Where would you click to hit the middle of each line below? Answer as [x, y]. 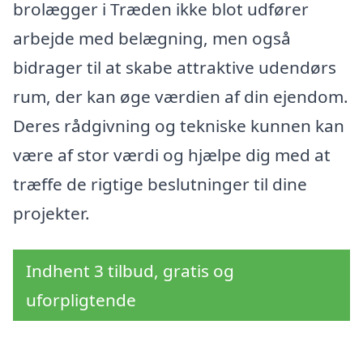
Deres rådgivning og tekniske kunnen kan [179, 125]
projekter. [51, 213]
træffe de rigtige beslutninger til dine [160, 184]
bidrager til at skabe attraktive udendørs [175, 67]
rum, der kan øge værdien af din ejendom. [181, 96]
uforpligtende [81, 300]
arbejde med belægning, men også [152, 38]
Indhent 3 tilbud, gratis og [130, 271]
